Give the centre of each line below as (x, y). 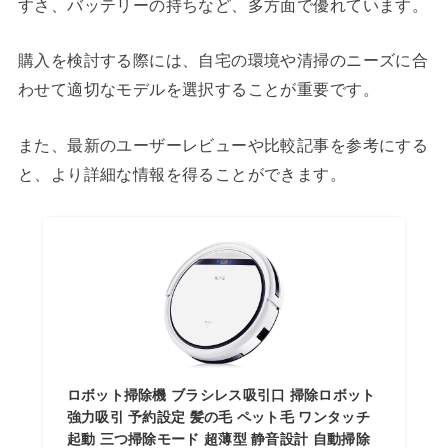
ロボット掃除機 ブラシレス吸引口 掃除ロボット (221, 394)
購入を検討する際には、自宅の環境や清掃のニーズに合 (223, 60)
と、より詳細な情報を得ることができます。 (182, 173)
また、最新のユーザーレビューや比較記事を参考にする (223, 144)
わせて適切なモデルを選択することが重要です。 (198, 89)
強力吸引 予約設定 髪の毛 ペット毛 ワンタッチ (218, 416)
